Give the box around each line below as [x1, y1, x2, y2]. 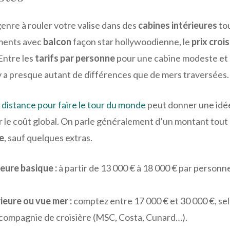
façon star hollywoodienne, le [71, 35, 191, 47]
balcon [43, 35, 71, 47]
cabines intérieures [138, 19, 217, 31]
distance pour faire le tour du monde [2, 99, 146, 110]
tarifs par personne [35, 52, 115, 64]
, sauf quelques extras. [4, 131, 92, 143]
